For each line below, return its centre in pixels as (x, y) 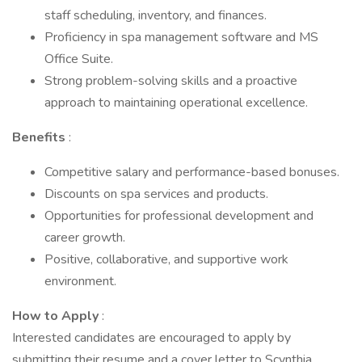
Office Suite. (79, 59)
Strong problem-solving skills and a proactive (171, 81)
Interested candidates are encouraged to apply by (152, 338)
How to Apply (57, 316)
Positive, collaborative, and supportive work (166, 259)
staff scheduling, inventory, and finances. (156, 15)
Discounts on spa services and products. (156, 194)
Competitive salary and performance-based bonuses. (192, 172)
